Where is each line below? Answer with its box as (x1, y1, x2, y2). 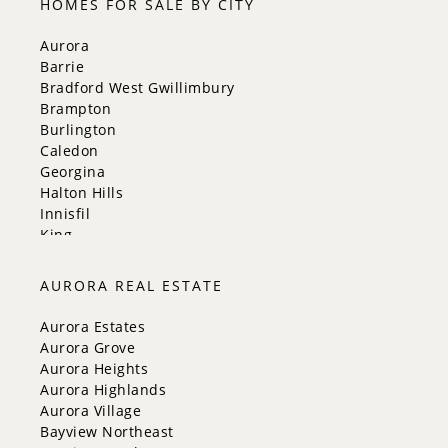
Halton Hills (40, 183, 123, 203)
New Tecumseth (40, 309, 155, 329)
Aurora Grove (40, 338, 135, 358)
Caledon (40, 141, 99, 161)
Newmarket (40, 330, 122, 350)
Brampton (40, 99, 111, 119)
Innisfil (40, 204, 90, 224)
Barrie (40, 57, 84, 77)
